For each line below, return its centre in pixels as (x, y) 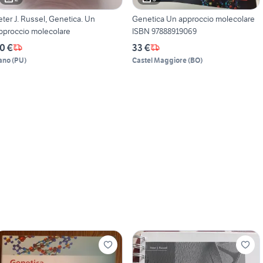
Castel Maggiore (159, 60)
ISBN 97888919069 (174, 31)
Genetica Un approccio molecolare (193, 18)
